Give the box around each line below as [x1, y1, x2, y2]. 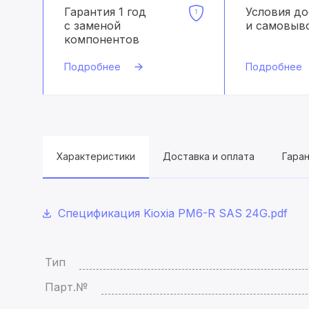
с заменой [64, 19, 121, 32]
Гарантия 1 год [64, 5, 146, 19]
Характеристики [57, 150, 135, 162]
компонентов [64, 32, 139, 46]
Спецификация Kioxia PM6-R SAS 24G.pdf [58, 206, 288, 220]
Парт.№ [45, 280, 88, 294]
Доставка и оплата [163, 150, 255, 162]
